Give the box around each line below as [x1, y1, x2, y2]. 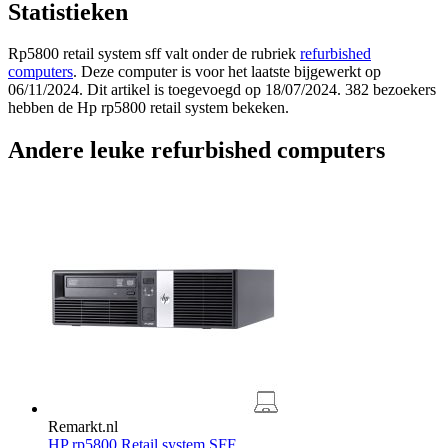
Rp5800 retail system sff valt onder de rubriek [8, 45, 300, 63]
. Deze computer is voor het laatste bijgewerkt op [73, 63, 381, 81]
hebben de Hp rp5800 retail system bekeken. [8, 99, 289, 117]
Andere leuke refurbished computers [8, 137, 385, 164]
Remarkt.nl [48, 418, 118, 436]
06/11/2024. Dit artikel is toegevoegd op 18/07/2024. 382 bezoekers [8, 81, 436, 99]
